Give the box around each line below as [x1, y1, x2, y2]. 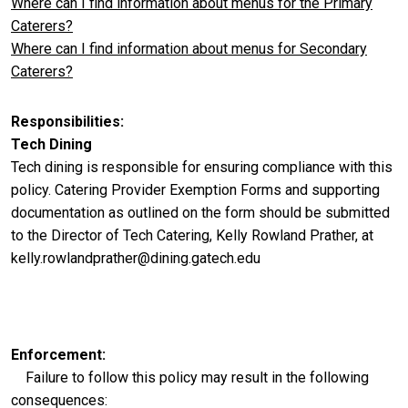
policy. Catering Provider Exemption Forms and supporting [11, 180, 380, 199]
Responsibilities [11, 112, 120, 130]
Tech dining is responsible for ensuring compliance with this [11, 158, 393, 176]
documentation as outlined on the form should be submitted [11, 203, 390, 221]
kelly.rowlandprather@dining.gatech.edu [11, 249, 260, 267]
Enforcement [11, 346, 102, 364]
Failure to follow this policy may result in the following [11, 369, 369, 387]
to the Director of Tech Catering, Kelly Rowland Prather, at [11, 226, 373, 244]
